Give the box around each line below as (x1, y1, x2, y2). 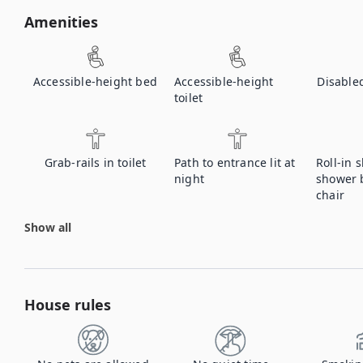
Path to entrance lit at (174, 155, 296, 170)
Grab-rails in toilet (44, 155, 147, 170)
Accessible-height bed (32, 74, 158, 89)
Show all (24, 220, 71, 235)
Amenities (24, 12, 98, 32)
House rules (24, 295, 111, 314)
